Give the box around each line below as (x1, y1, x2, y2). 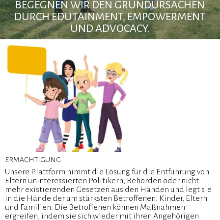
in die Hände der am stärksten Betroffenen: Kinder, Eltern (5, 194, 207, 203)
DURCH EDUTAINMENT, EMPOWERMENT (14, 11, 206, 23)
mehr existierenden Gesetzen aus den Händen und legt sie (5, 185, 212, 194)
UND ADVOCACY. (70, 23, 150, 34)
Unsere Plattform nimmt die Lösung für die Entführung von (5, 167, 209, 177)
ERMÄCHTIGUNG (5, 156, 61, 164)
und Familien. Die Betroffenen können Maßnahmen (5, 203, 185, 212)
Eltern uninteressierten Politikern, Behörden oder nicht (5, 176, 199, 186)
